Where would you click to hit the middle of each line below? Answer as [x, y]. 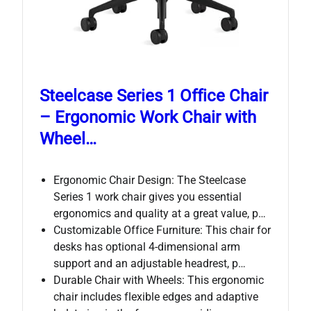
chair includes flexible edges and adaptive [156, 296]
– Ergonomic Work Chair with [148, 117]
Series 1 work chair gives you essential [148, 196]
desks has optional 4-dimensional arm [147, 246]
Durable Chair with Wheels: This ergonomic [159, 280]
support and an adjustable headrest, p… [150, 263]
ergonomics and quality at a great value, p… [160, 213]
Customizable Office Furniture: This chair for [162, 230]
